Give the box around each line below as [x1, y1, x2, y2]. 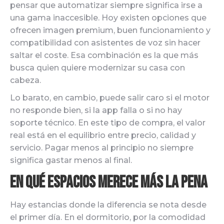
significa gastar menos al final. [10, 155, 132, 165]
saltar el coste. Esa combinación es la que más [10, 50, 198, 60]
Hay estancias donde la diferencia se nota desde [10, 200, 206, 209]
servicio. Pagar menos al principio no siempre [10, 143, 193, 152]
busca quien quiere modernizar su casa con [10, 63, 185, 72]
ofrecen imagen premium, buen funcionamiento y [10, 25, 210, 35]
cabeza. [10, 75, 41, 85]
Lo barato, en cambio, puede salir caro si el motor [10, 93, 209, 102]
